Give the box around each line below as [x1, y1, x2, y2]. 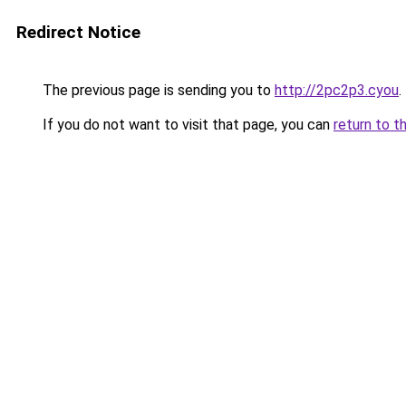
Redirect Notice [16, 22, 140, 43]
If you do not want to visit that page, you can [39, 116, 333, 133]
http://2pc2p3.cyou [275, 82, 399, 99]
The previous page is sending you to [39, 82, 275, 99]
